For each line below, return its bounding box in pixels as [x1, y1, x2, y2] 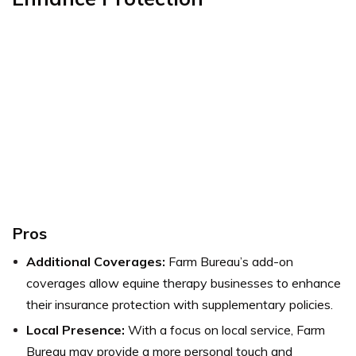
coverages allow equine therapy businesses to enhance [26, 275, 341, 292]
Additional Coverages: [26, 253, 165, 270]
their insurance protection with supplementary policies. [26, 296, 333, 313]
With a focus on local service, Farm [125, 322, 325, 339]
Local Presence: [26, 322, 125, 339]
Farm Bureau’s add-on [165, 253, 293, 270]
